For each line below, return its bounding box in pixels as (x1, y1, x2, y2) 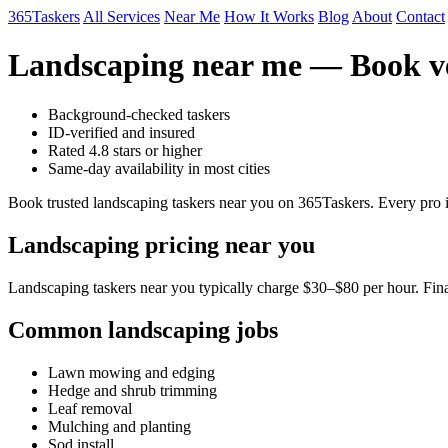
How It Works (224, 8, 314, 25)
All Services (83, 8, 160, 25)
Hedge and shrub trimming (48, 381, 217, 399)
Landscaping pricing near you (8, 231, 315, 258)
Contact (396, 8, 445, 25)
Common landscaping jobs (8, 316, 278, 343)
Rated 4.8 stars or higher (48, 141, 202, 159)
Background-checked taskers (48, 105, 230, 123)
